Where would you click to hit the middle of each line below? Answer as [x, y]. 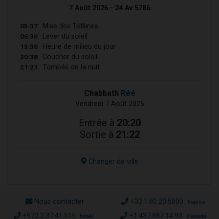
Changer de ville [112, 161]
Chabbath [102, 93]
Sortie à [98, 134]
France [196, 202]
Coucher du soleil [69, 57]
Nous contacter [59, 201]
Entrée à [98, 122]
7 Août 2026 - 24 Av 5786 [109, 8]
